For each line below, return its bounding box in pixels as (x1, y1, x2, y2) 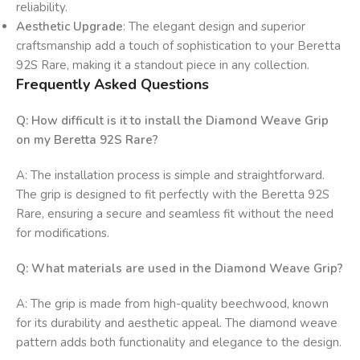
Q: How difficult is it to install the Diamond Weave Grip (16, 112, 329, 129)
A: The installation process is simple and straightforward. (16, 167, 325, 184)
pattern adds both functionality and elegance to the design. (16, 334, 342, 351)
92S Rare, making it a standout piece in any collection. (16, 57, 309, 74)
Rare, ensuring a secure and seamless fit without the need (16, 206, 333, 223)
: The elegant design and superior (123, 18, 305, 35)
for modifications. (16, 225, 109, 242)
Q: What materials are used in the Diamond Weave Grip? (16, 260, 343, 277)
